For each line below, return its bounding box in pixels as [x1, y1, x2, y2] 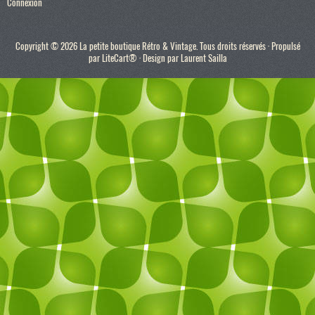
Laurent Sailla [180, 52, 227, 65]
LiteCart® [101, 52, 137, 65]
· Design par [136, 52, 181, 65]
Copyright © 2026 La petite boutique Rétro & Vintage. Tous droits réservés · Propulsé [15, 40, 300, 53]
